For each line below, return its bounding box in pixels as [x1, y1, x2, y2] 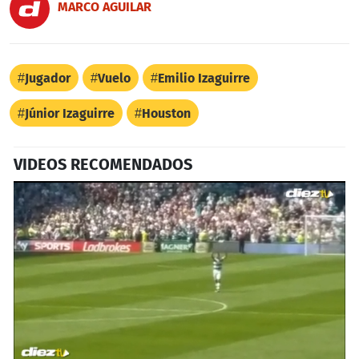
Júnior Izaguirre [25, 105, 115, 121]
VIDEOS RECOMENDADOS [14, 154, 192, 174]
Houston [142, 105, 191, 121]
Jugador [25, 70, 71, 86]
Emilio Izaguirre [158, 70, 250, 86]
